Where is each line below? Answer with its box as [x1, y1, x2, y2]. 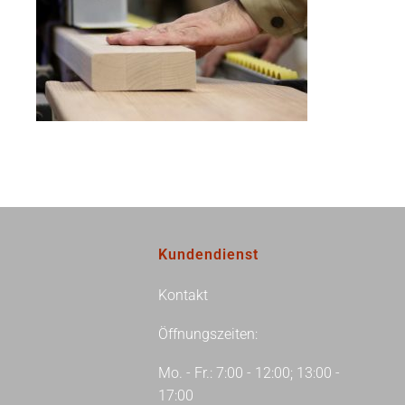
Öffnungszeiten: [158, 325, 258, 343]
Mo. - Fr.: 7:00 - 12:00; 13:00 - [158, 364, 340, 381]
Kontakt [158, 287, 208, 304]
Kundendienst [158, 246, 259, 263]
